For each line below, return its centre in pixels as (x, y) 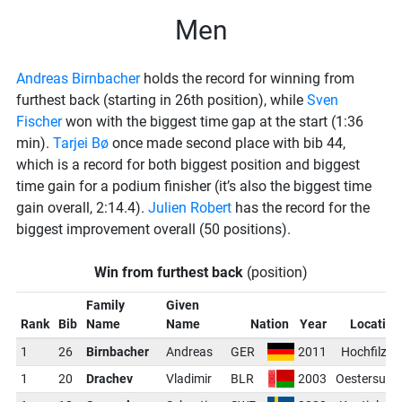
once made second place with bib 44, (227, 143)
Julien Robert (190, 208)
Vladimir (188, 379)
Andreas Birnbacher (78, 79)
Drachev (109, 379)
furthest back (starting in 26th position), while (162, 100)
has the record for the (301, 208)
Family (105, 305)
